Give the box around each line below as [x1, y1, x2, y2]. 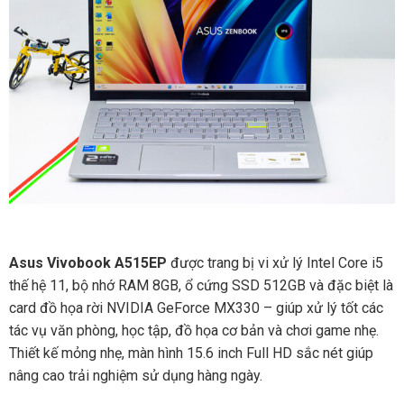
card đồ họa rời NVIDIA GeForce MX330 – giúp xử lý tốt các [8, 298, 383, 317]
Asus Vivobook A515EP [8, 253, 167, 271]
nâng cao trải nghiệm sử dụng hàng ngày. [8, 366, 262, 384]
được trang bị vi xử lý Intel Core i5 [166, 253, 383, 271]
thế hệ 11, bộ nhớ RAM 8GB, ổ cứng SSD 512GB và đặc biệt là [8, 276, 393, 294]
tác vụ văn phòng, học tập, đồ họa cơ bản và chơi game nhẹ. [8, 321, 379, 339]
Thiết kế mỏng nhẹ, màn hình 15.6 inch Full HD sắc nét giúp [8, 344, 373, 362]
